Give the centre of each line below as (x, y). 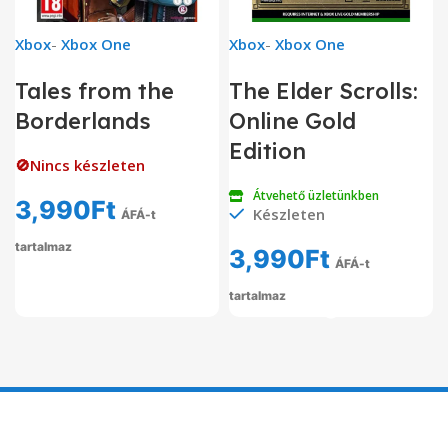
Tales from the (94, 91)
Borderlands (83, 121)
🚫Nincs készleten (80, 165)
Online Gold (292, 121)
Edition (267, 151)
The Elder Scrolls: (323, 91)
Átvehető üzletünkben (316, 196)
